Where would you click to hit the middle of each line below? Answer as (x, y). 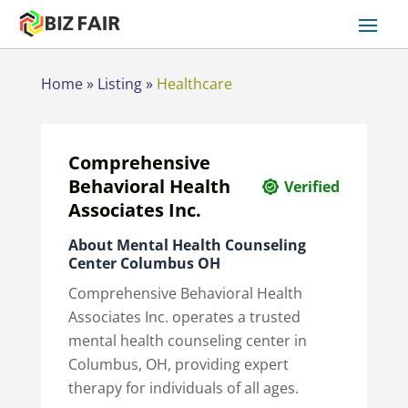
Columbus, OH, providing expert (178, 364)
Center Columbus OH (144, 263)
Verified (312, 186)
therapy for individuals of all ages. (183, 388)
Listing (119, 83)
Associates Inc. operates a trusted (184, 316)
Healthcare (194, 83)
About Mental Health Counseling (187, 245)
